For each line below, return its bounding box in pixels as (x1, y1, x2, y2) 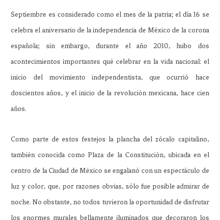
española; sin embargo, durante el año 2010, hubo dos (11, 41, 209, 50)
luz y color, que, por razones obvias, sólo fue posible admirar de (11, 182, 209, 191)
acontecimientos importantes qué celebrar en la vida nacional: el (11, 57, 209, 66)
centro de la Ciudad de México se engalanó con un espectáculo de (11, 166, 209, 175)
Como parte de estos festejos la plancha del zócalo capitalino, (11, 135, 209, 143)
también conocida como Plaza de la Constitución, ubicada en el (11, 150, 209, 159)
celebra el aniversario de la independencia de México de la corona (11, 26, 209, 34)
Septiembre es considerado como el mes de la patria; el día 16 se (11, 10, 209, 19)
